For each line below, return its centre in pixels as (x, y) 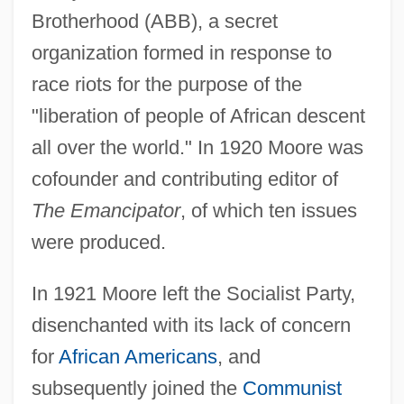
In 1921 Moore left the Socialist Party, (193, 293)
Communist (292, 388)
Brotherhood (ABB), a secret (154, 21)
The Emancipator (106, 210)
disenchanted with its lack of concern (191, 325)
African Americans (138, 356)
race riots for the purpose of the (166, 84)
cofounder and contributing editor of (184, 179)
